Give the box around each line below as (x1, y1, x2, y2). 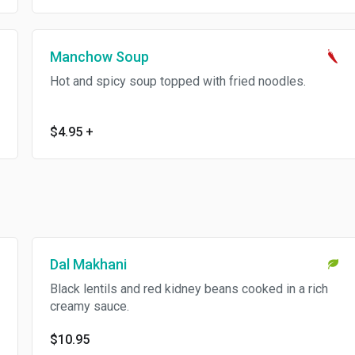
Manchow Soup (49, 48, 149, 65)
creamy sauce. (49, 299, 129, 314)
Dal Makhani (49, 256, 127, 273)
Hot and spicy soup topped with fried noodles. (49, 74, 306, 89)
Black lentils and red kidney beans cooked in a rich (49, 281, 328, 296)
